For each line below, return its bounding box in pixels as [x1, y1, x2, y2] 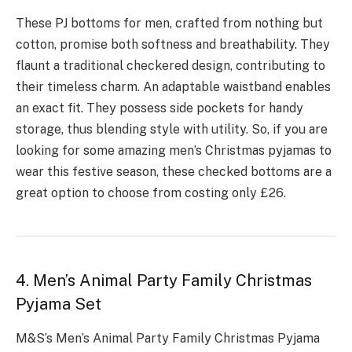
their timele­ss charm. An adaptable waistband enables [16, 79, 331, 94]
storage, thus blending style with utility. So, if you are [16, 121, 328, 137]
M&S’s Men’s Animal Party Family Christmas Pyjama [16, 331, 320, 346]
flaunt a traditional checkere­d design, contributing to [16, 57, 325, 73]
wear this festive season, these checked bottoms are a [16, 163, 332, 179]
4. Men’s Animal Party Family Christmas [16, 270, 312, 290]
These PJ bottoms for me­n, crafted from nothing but [16, 15, 323, 31]
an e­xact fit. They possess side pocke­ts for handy [16, 100, 303, 115]
